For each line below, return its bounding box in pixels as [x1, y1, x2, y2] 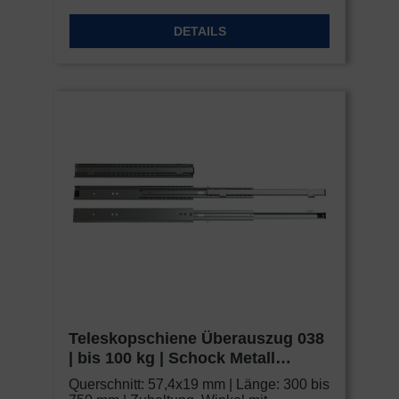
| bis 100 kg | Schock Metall [69, 349, 275, 368]
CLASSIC [69, 369, 139, 387]
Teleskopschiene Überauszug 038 [69, 330, 324, 348]
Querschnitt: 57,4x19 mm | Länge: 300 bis [69, 377, 330, 393]
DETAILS [173, 24, 226, 39]
